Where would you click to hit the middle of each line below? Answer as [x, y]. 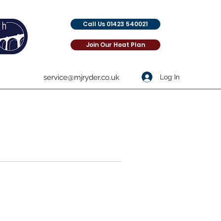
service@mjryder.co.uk [81, 77]
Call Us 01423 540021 [115, 24]
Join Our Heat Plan [115, 45]
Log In [169, 77]
